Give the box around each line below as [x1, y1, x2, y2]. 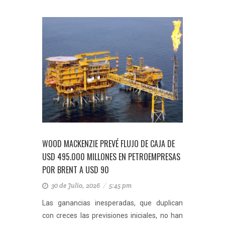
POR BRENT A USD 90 [42, 164, 109, 176]
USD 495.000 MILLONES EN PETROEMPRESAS [42, 151, 180, 163]
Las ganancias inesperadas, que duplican [42, 199, 183, 207]
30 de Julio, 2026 [50, 181, 103, 190]
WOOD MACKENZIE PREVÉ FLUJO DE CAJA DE [42, 138, 175, 150]
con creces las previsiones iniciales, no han [42, 211, 183, 219]
